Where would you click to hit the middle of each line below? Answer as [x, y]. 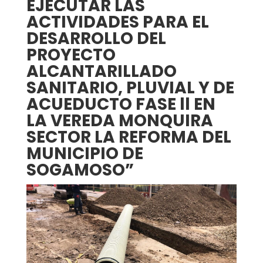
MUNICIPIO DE [85, 154]
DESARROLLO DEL [96, 38]
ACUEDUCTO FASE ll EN [121, 104]
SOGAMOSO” [80, 170]
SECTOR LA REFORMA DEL [129, 137]
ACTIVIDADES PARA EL [117, 22]
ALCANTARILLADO [101, 71]
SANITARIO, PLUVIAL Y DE [130, 88]
